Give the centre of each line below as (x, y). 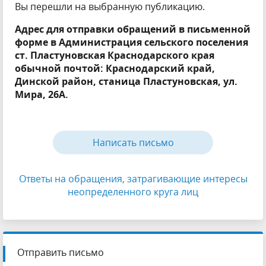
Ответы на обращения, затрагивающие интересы (133, 179)
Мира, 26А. (42, 94)
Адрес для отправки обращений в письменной (133, 29)
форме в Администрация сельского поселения (132, 42)
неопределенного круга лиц (133, 192)
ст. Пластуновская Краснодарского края (115, 55)
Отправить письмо (61, 252)
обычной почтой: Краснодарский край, (115, 68)
